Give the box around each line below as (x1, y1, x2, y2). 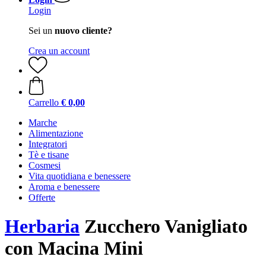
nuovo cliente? (55, 26, 112, 36)
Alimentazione (28, 128, 83, 138)
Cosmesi (28, 160, 61, 170)
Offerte (28, 192, 55, 202)
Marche (28, 118, 57, 128)
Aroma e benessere (28, 182, 100, 192)
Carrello (28, 97, 59, 107)
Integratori (28, 139, 67, 149)
